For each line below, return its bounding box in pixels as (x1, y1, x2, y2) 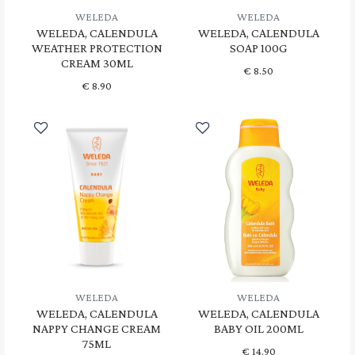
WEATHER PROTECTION (31, 40, 162, 55)
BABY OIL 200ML (213, 321, 303, 335)
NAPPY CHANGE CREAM (32, 321, 161, 335)
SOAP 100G (229, 40, 288, 55)
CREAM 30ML (60, 55, 133, 70)
